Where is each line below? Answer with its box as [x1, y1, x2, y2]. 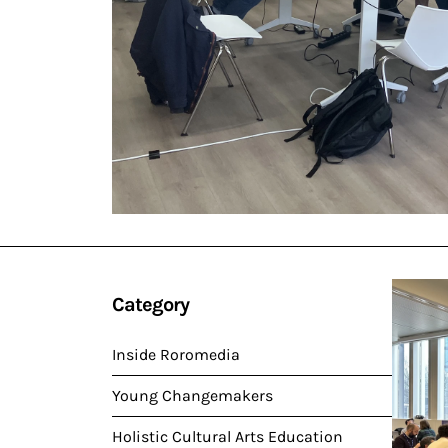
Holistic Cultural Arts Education [112, 427, 343, 446]
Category [112, 293, 189, 316]
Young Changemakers [112, 386, 273, 405]
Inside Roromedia [112, 345, 240, 364]
